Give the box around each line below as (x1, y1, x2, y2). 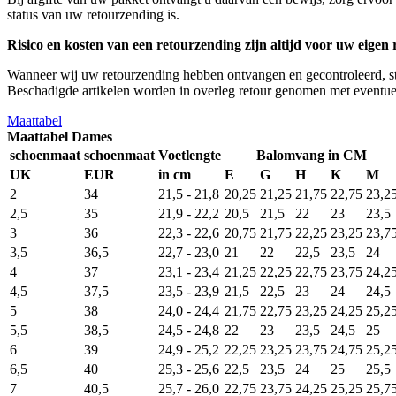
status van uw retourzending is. (7, 6, 179, 22)
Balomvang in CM (255, 147, 367, 163)
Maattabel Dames (7, 128, 112, 144)
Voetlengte (158, 147, 221, 163)
